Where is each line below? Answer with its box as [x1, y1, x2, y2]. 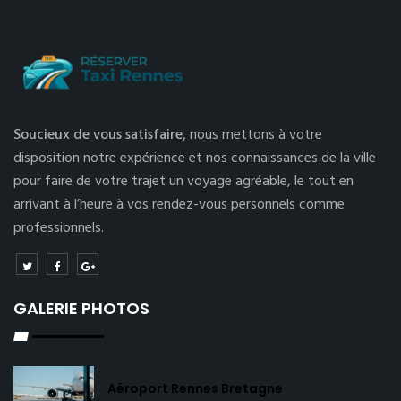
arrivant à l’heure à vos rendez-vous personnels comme [13, 193, 345, 217]
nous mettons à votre [190, 124, 322, 147]
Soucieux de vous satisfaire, [13, 124, 190, 147]
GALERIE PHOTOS [13, 297, 149, 320]
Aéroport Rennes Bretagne [107, 379, 283, 397]
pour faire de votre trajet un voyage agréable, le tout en [13, 170, 354, 193]
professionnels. [13, 217, 104, 240]
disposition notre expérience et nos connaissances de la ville [13, 147, 376, 170]
